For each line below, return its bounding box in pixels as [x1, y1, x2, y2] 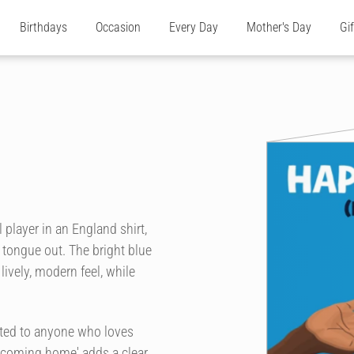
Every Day [169, 20, 218, 35]
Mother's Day [247, 20, 311, 35]
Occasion [96, 20, 141, 35]
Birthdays [20, 20, 67, 35]
